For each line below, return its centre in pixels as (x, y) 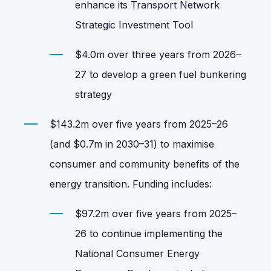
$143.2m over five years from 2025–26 (139, 124)
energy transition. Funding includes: (131, 184)
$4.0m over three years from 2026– (158, 54)
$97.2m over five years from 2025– (156, 213)
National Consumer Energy (137, 253)
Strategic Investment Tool (134, 24)
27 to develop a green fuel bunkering (161, 74)
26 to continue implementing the (149, 233)
